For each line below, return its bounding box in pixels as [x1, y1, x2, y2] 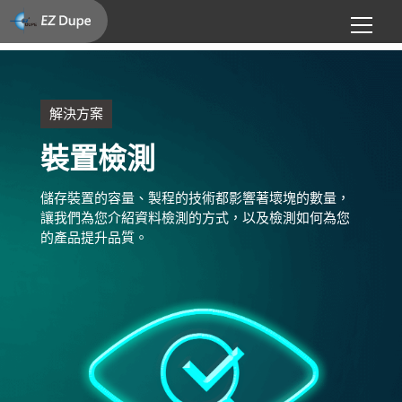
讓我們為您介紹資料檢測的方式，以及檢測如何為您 [39, 211, 350, 225]
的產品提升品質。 [39, 231, 148, 245]
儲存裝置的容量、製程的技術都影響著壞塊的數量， [39, 191, 350, 205]
